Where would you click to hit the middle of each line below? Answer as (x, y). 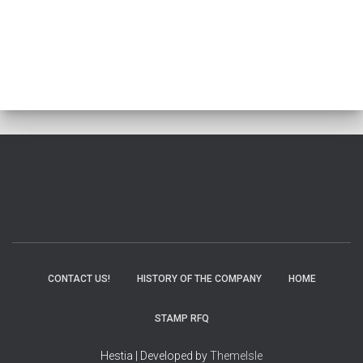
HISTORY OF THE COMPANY (199, 279)
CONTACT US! (79, 279)
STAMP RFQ (181, 318)
